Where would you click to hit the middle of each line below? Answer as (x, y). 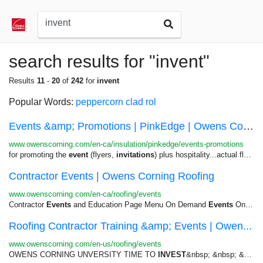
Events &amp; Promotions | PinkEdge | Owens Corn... (248, 126)
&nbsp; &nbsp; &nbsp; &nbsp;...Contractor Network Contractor (215, 254)
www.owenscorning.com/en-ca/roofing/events (85, 194)
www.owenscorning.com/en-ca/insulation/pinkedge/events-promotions (126, 144)
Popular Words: (42, 102)
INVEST (172, 254)
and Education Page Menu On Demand (140, 205)
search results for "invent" (109, 61)
